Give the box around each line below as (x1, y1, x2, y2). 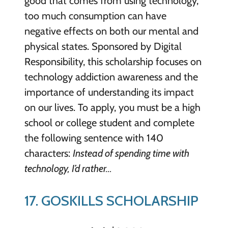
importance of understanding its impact (24, 86, 194, 99)
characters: (24, 147, 73, 160)
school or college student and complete (24, 117, 194, 129)
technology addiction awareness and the (24, 71, 198, 83)
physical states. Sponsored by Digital (24, 40, 182, 53)
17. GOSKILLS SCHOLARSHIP (24, 192, 198, 210)
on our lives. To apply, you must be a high (24, 101, 201, 114)
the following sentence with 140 (24, 132, 163, 145)
